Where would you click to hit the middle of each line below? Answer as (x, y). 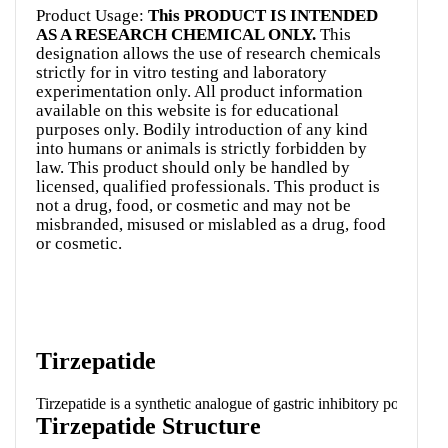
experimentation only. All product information (199, 92)
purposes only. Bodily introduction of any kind (202, 130)
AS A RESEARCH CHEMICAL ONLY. (176, 35)
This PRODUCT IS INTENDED (263, 16)
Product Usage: (92, 16)
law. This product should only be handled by (193, 168)
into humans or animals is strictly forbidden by (201, 149)
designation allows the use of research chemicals (208, 54)
